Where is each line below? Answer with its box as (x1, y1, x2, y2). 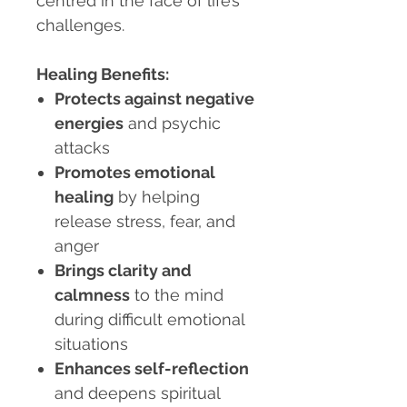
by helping (114, 187, 200, 207)
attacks (55, 138, 110, 158)
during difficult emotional (55, 310, 244, 330)
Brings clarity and (55, 261, 192, 281)
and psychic (124, 114, 221, 134)
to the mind (130, 285, 223, 305)
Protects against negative (55, 89, 254, 109)
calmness (55, 285, 130, 305)
